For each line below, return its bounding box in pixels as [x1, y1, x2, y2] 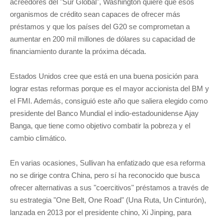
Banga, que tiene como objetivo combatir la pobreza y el [10, 121, 190, 130]
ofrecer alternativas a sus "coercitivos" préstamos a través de [10, 183, 209, 192]
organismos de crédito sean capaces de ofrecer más [10, 10, 180, 18]
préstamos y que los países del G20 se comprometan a [10, 22, 190, 31]
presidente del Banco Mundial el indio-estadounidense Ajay [10, 109, 199, 117]
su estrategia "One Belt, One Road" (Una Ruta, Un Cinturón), [10, 196, 206, 204]
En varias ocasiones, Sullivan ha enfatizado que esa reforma [10, 159, 205, 167]
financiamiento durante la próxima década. [10, 47, 146, 55]
